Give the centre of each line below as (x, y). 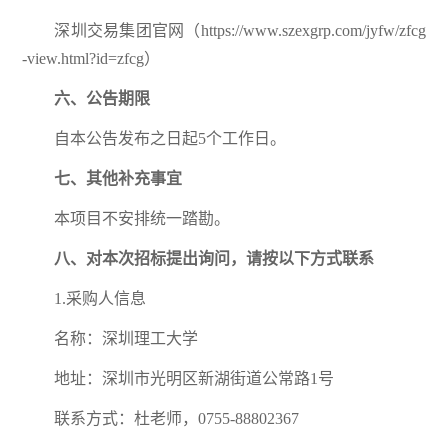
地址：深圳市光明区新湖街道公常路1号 (194, 379)
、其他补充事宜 (126, 179)
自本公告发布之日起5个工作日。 (170, 139)
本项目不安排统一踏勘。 (142, 219)
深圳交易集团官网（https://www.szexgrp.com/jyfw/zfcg (240, 31)
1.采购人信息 (100, 299)
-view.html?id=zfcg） (91, 59)
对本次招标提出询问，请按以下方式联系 (230, 259)
